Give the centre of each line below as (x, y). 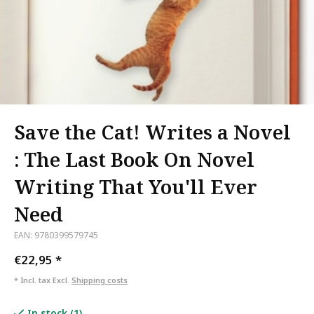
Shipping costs (100, 280)
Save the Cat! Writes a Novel (152, 132)
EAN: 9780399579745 (56, 235)
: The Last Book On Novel (134, 159)
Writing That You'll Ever (136, 186)
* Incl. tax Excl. (43, 280)
